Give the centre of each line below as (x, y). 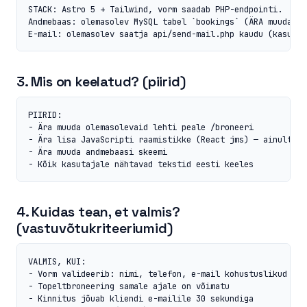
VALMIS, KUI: (57, 261)
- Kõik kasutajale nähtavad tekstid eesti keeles (141, 164)
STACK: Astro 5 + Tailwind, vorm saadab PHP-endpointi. (155, 9)
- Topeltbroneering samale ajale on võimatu (129, 286)
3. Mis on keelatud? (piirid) (101, 81)
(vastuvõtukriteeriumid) (95, 228)
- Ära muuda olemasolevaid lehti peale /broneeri (141, 127)
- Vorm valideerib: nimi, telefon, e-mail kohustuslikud (158, 273)
